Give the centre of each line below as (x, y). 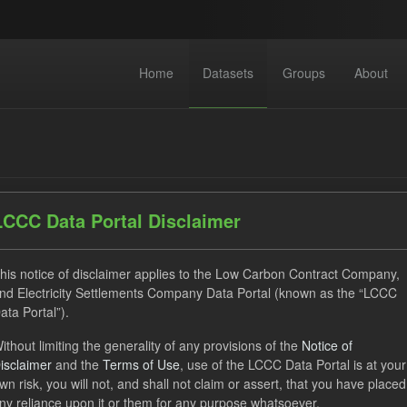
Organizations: (226, 353)
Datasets (228, 73)
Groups (303, 73)
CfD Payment (111, 353)
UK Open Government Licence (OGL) (144, 323)
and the (77, 364)
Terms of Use (141, 364)
